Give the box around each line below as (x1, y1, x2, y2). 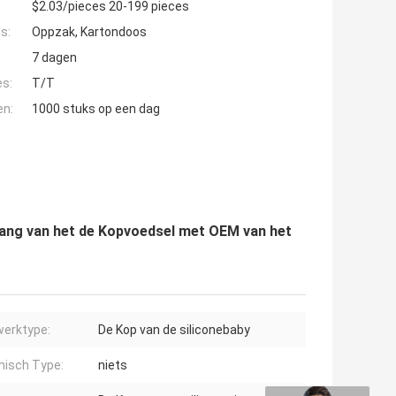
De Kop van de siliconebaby (98, 323, 250, 338)
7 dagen (32, 50, 77, 65)
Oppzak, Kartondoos (32, 25, 147, 40)
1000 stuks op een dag (32, 102, 160, 117)
